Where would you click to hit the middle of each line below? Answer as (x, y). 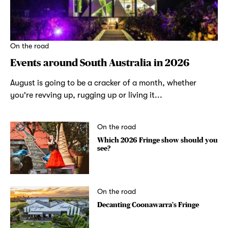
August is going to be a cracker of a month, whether (103, 83)
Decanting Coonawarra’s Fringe (148, 205)
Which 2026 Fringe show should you (157, 140)
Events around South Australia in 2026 (99, 63)
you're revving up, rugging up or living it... (86, 95)
